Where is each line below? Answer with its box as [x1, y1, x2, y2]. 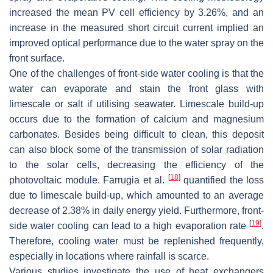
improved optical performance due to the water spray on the [9, 38, 264, 49]
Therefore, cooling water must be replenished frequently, [9, 236, 264, 247]
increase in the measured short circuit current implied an [9, 23, 264, 34]
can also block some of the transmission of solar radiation [9, 144, 264, 155]
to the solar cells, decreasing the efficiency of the [9, 160, 264, 171]
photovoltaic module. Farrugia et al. [9, 175, 168, 186]
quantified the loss [180, 175, 264, 186]
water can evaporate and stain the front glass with [9, 83, 264, 94]
